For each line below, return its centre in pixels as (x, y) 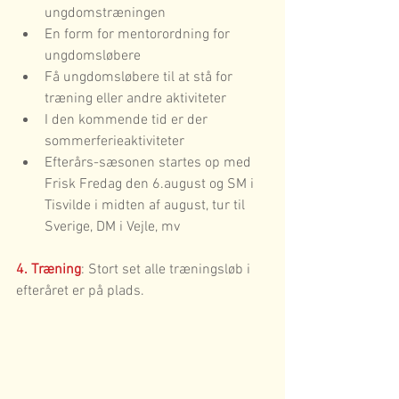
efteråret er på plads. (80, 291)
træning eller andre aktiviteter (135, 99)
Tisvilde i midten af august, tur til (147, 206)
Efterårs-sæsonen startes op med (150, 163)
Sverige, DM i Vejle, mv (112, 227)
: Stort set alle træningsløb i (167, 270)
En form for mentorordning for (139, 35)
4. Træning (49, 270)
